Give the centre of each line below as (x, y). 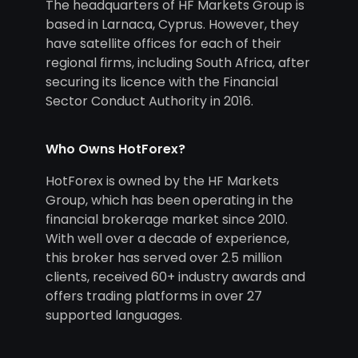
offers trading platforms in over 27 (153, 296)
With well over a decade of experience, (167, 239)
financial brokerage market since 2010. (166, 220)
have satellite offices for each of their (163, 44)
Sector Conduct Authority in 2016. (149, 101)
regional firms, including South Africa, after (177, 63)
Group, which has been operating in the (169, 201)
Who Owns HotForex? (115, 149)
